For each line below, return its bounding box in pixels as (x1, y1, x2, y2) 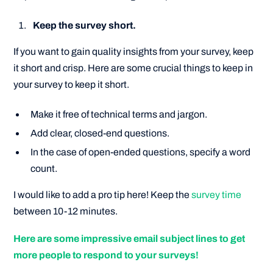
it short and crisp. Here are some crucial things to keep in (13, 62, 253, 73)
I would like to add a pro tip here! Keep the (13, 189, 192, 200)
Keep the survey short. (33, 19, 136, 30)
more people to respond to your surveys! (13, 250, 199, 261)
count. (30, 163, 58, 174)
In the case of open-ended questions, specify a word (30, 147, 251, 158)
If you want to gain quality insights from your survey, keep (13, 46, 254, 57)
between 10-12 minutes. (13, 205, 118, 216)
